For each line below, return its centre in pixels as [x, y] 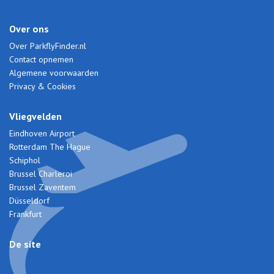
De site [25, 244]
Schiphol [25, 161]
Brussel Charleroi [41, 174]
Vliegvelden [35, 117]
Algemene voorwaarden [54, 73]
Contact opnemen [41, 60]
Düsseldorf [29, 201]
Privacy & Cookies [43, 87]
